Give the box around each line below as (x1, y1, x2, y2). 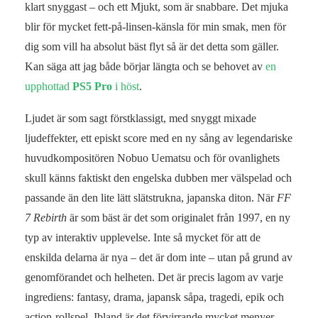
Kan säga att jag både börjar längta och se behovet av (25, 60, 265, 73)
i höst (112, 80, 139, 93)
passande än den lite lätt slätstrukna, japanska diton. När (25, 192, 277, 204)
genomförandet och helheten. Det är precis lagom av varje (25, 271, 283, 284)
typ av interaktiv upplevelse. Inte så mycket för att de (25, 231, 261, 244)
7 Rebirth (25, 212, 70, 224)
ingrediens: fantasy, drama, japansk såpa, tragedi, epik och (25, 291, 284, 304)
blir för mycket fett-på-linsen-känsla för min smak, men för (25, 21, 286, 33)
